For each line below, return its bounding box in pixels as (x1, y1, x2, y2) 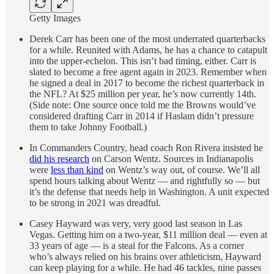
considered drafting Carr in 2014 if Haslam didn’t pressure (29, 110, 254, 121)
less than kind (51, 164, 103, 175)
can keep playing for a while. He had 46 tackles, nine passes (29, 262, 261, 273)
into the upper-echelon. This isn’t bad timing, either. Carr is (29, 55, 256, 66)
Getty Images (29, 12, 81, 23)
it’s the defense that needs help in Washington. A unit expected (29, 186, 269, 197)
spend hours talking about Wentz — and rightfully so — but (29, 175, 260, 186)
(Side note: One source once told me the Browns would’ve (29, 99, 256, 110)
